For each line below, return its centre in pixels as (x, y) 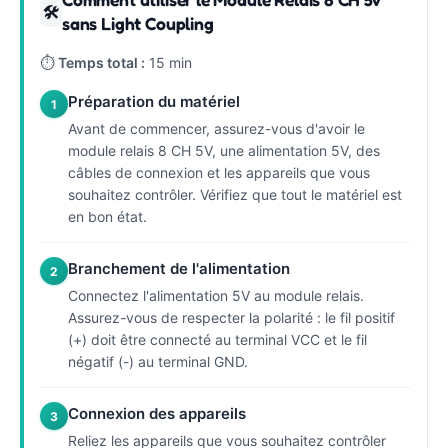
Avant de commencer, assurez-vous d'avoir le (216, 128)
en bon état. (107, 216)
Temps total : (101, 62)
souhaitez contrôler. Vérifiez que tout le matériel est (235, 194)
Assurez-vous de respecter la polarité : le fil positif (231, 317)
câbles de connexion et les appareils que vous (219, 172)
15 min (168, 62)
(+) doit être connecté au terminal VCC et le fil (217, 339)
